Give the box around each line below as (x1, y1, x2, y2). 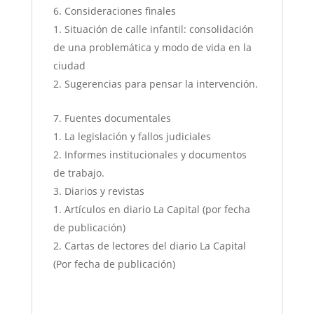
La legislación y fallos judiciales (64, 130, 211, 144)
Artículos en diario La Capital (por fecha (64, 203, 250, 217)
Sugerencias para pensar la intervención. (64, 77, 258, 91)
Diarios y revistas (64, 184, 144, 198)
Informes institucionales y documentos (64, 148, 247, 162)
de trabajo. (53, 166, 104, 180)
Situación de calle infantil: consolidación (64, 22, 254, 36)
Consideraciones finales (64, 4, 176, 18)
